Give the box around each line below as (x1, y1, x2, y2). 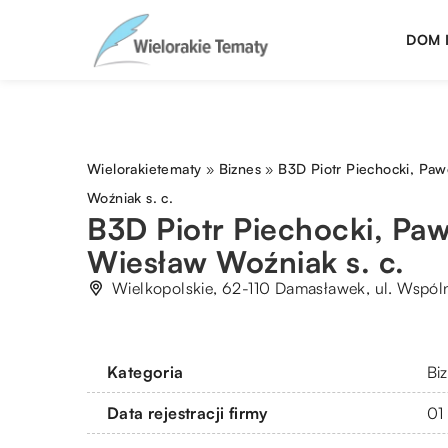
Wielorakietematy (87, 159, 202, 177)
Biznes (218, 159, 262, 177)
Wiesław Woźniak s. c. (87, 242, 405, 280)
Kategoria (107, 361, 184, 382)
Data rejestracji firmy (107, 402, 268, 423)
